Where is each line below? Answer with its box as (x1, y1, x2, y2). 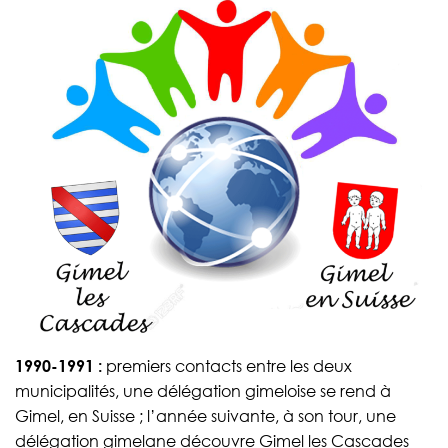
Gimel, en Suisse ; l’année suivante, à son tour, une (15, 406, 396, 426)
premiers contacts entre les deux (102, 356, 352, 376)
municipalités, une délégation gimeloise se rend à (15, 381, 391, 401)
